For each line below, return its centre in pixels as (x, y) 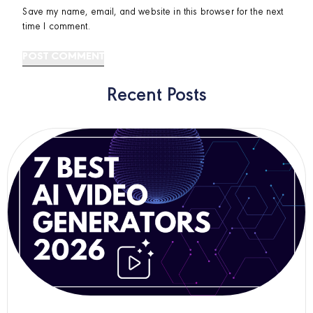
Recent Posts (156, 96)
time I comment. (56, 27)
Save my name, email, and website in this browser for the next (153, 12)
